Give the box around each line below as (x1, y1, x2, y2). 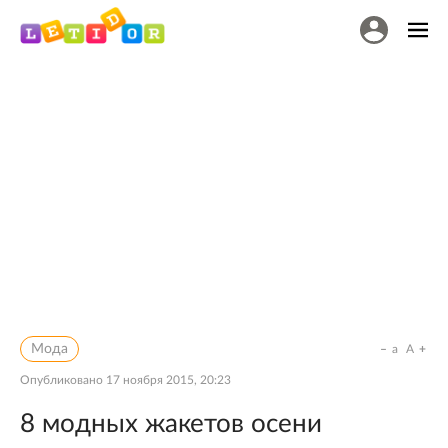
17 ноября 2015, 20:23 (106, 374, 231, 386)
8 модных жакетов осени (20, 411, 322, 437)
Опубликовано (20, 374, 106, 386)
